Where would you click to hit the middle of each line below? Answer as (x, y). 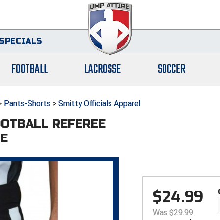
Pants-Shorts (27, 103)
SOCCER (171, 70)
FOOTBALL (30, 70)
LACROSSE (103, 70)
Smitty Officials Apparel (99, 103)
